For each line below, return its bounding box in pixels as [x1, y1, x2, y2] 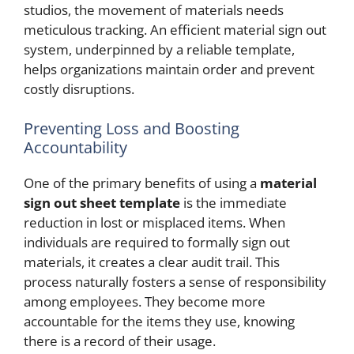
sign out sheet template [24, 193, 180, 212]
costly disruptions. [24, 80, 134, 98]
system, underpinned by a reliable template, [24, 40, 295, 58]
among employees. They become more [24, 292, 265, 311]
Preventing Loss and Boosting [24, 117, 239, 139]
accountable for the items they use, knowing [24, 311, 295, 330]
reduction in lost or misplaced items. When [24, 213, 285, 232]
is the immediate [180, 193, 287, 212]
